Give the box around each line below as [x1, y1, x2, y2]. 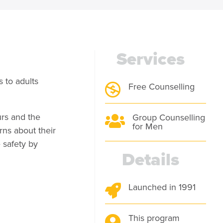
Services [116, 45, 185, 72]
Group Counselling [132, 111, 205, 123]
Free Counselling [128, 80, 195, 93]
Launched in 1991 [128, 180, 196, 193]
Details [121, 146, 179, 172]
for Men [132, 119, 163, 132]
